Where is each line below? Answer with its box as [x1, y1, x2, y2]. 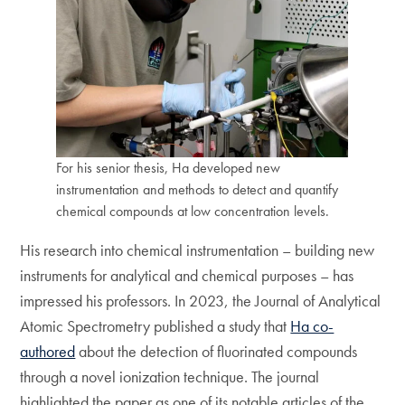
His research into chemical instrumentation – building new [20, 240, 375, 261]
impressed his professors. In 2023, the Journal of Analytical [20, 290, 381, 312]
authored [20, 341, 76, 363]
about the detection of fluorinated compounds [75, 341, 358, 363]
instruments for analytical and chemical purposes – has [20, 265, 354, 287]
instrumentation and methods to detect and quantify [56, 179, 339, 199]
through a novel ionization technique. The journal [20, 366, 320, 388]
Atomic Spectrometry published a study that [20, 316, 291, 337]
